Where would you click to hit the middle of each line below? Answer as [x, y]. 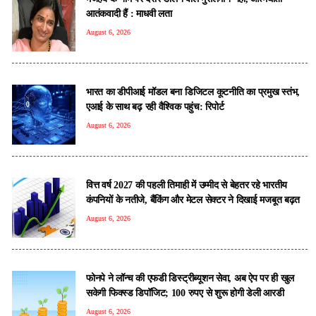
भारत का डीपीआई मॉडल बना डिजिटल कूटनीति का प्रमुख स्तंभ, [193, 91]
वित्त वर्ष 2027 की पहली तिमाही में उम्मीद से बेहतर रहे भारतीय [187, 184]
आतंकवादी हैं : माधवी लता [129, 13]
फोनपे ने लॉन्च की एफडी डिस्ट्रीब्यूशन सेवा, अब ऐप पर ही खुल [190, 278]
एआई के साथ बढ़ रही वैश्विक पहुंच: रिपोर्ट [155, 106]
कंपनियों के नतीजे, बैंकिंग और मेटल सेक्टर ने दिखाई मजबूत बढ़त [193, 199]
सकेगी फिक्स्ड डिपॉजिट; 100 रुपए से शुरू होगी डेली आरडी [185, 292]
